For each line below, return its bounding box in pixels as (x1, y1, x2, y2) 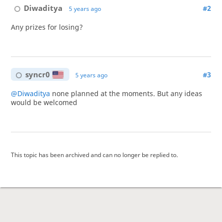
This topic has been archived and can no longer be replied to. (10, 150, 178, 159)
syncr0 (25, 69, 50, 79)
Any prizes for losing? (10, 22, 83, 32)
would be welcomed (10, 98, 77, 107)
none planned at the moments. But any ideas (50, 89, 202, 98)
